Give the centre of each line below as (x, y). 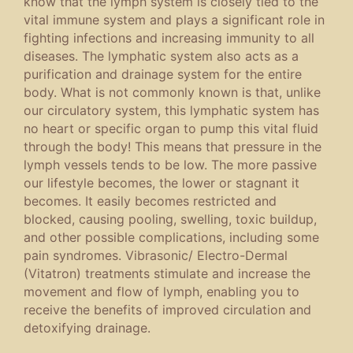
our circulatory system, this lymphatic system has (171, 110)
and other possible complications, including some (171, 237)
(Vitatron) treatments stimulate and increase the (167, 273)
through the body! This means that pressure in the (173, 146)
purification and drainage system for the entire (163, 74)
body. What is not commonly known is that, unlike (172, 92)
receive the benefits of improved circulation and (167, 309)
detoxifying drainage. (87, 327)
